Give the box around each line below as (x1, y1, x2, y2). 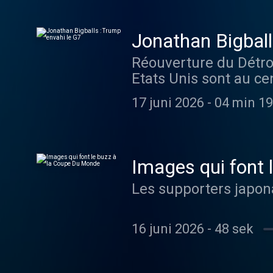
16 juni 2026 (132, 221, 204, 236)
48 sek (214, 221, 253, 236)
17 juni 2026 (132, 95, 204, 110)
